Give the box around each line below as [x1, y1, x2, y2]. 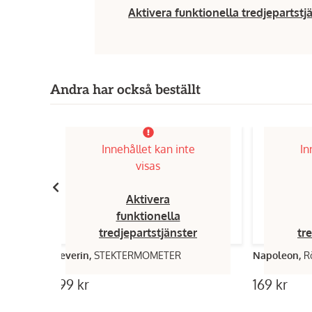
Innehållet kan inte [101, 142, 195, 156]
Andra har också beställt [50, 82, 201, 98]
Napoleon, [253, 249, 304, 261]
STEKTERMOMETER [94, 249, 181, 261]
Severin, [54, 249, 94, 261]
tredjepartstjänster [99, 226, 197, 240]
